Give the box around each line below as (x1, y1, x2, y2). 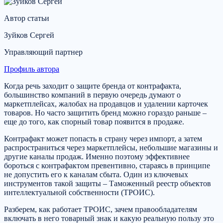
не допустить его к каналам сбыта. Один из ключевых (4, 170, 188, 179)
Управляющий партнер (4, 48, 83, 57)
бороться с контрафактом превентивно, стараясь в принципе (4, 161, 210, 170)
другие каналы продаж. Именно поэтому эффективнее (4, 152, 190, 161)
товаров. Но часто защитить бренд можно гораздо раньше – (4, 109, 207, 117)
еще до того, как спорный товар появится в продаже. (4, 117, 184, 126)
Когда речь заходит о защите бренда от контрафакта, (4, 82, 181, 91)
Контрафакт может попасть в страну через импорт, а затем (4, 134, 202, 143)
